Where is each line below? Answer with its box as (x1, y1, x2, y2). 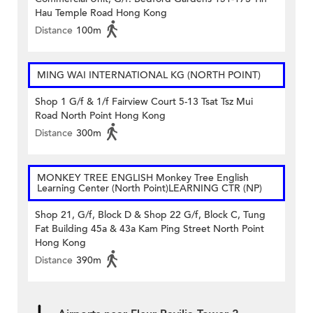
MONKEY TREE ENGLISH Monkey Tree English (37, 171, 249, 185)
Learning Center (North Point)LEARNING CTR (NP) (37, 182, 262, 196)
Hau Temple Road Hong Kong (35, 6, 167, 20)
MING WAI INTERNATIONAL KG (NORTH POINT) (37, 68, 261, 82)
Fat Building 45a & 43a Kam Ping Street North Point (35, 222, 264, 236)
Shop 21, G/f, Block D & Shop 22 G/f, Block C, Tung (35, 208, 265, 222)
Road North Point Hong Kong (35, 109, 166, 123)
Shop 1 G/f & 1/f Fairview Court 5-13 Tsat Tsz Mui (35, 95, 253, 109)
